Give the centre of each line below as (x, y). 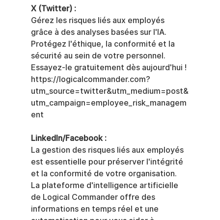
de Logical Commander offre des (94, 197)
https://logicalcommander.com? (90, 79)
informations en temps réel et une (96, 209)
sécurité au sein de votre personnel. (99, 55)
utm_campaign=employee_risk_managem (109, 103)
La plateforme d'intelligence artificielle (105, 185)
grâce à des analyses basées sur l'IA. (99, 32)
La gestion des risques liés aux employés (108, 150)
